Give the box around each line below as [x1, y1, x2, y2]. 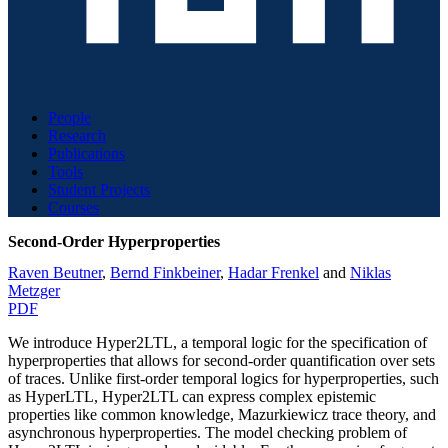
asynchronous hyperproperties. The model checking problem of [8, 423, 407, 441]
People [48, 108, 91, 126]
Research [48, 126, 106, 144]
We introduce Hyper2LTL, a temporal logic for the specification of [8, 333, 427, 351]
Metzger [8, 281, 60, 299]
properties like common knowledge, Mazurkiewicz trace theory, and [8, 405, 436, 423]
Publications [48, 144, 125, 162]
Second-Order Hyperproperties [8, 232, 220, 250]
